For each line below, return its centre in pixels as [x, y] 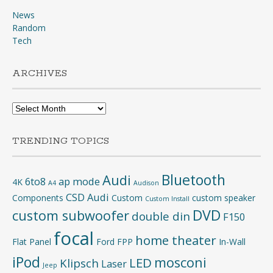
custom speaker [224, 197]
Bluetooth [193, 179]
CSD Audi [87, 197]
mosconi [180, 262]
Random [29, 27]
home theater [176, 240]
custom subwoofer [71, 215]
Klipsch [79, 263]
